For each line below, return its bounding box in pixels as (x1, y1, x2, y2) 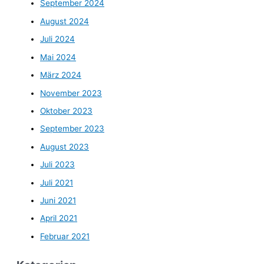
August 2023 (40, 141, 89, 151)
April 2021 (40, 213, 77, 223)
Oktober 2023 (40, 105, 93, 115)
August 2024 (40, 16, 89, 26)
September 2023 (40, 124, 104, 134)
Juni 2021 (40, 195, 76, 205)
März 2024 (40, 70, 81, 80)
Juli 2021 (40, 177, 73, 187)
